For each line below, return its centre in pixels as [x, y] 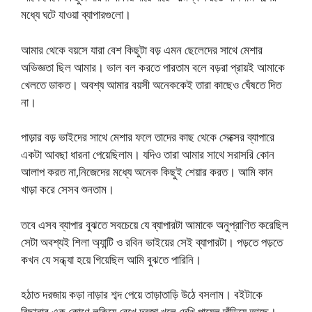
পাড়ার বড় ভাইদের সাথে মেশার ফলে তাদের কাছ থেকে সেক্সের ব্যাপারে [148, 137]
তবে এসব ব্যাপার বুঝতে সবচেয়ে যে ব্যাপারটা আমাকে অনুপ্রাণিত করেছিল [155, 224]
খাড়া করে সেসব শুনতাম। [68, 189]
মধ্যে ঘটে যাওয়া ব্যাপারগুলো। [76, 15]
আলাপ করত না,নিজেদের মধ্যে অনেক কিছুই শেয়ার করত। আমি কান [147, 172]
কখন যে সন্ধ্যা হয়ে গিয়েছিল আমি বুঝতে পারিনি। [111, 259]
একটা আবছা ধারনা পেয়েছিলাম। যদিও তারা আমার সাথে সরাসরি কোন [148, 155]
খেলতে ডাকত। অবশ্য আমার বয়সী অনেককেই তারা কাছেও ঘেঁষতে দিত [151, 84]
